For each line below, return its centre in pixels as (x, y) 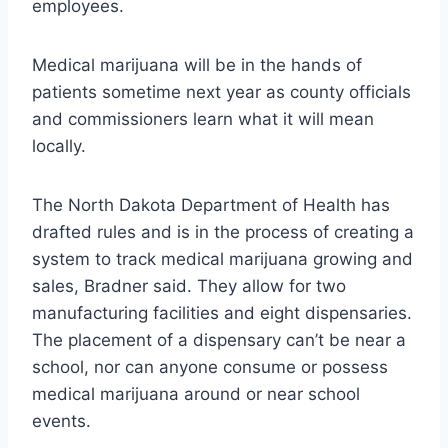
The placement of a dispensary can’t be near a (219, 339)
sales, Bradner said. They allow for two (189, 285)
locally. (59, 145)
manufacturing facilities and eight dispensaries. (222, 312)
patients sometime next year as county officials (221, 91)
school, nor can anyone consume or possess (210, 366)
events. (61, 420)
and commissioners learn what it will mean (203, 118)
